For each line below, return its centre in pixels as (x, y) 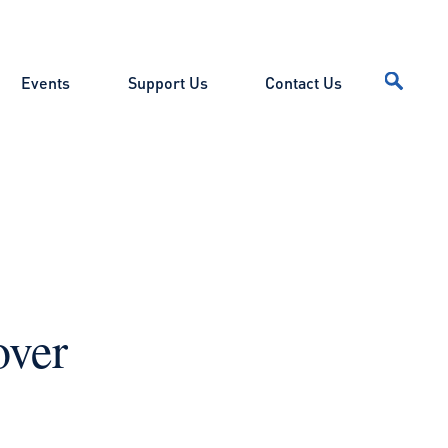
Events (46, 82)
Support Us (167, 82)
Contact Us (303, 82)
